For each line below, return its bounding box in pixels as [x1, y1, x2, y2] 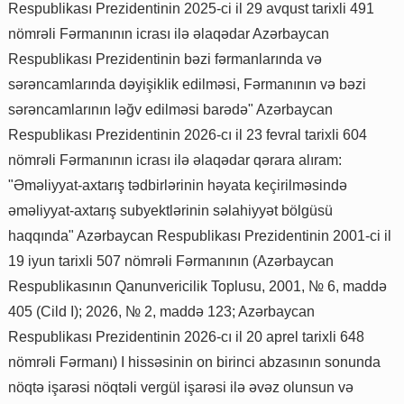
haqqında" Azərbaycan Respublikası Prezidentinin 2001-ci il [8, 228, 391, 244]
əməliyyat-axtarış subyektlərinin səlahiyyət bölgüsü [8, 203, 333, 219]
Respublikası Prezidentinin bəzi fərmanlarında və [8, 51, 322, 68]
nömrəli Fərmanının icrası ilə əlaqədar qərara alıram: [8, 152, 342, 169]
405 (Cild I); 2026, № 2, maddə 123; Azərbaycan [8, 304, 315, 320]
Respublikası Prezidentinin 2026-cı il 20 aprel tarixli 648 [8, 329, 364, 345]
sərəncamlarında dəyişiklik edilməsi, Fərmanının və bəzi [8, 77, 366, 93]
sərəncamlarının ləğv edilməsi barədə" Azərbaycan [8, 102, 333, 118]
